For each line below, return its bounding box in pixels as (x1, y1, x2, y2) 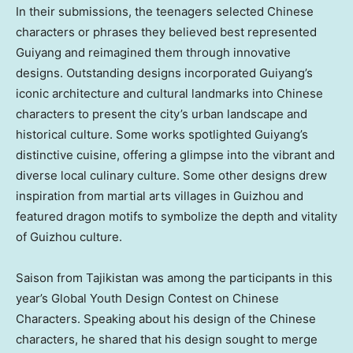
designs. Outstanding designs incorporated (16, 65, 259, 81)
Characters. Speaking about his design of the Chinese (16, 311, 316, 327)
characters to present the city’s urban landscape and (16, 106, 307, 122)
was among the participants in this (139, 270, 333, 286)
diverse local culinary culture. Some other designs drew (16, 168, 327, 184)
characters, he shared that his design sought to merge (16, 332, 318, 347)
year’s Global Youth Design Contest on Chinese (16, 291, 279, 307)
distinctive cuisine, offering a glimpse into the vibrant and (16, 147, 335, 163)
